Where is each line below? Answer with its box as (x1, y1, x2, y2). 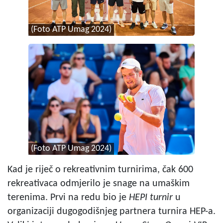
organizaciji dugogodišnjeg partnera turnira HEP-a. (7, 206, 216, 217)
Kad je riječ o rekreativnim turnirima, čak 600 (7, 164, 193, 175)
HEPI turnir (129, 192, 173, 203)
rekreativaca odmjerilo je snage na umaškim (7, 178, 190, 189)
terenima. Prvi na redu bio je (7, 192, 129, 203)
